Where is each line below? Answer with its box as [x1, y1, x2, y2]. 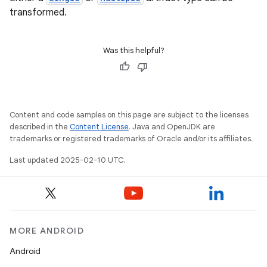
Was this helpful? [103, 45, 164, 55]
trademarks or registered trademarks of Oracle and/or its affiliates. [10, 133, 253, 144]
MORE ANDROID [10, 225, 84, 236]
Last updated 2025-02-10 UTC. [10, 155, 125, 165]
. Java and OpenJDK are [129, 122, 215, 132]
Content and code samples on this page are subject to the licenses [10, 110, 249, 120]
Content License [70, 122, 129, 132]
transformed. [10, 7, 67, 18]
